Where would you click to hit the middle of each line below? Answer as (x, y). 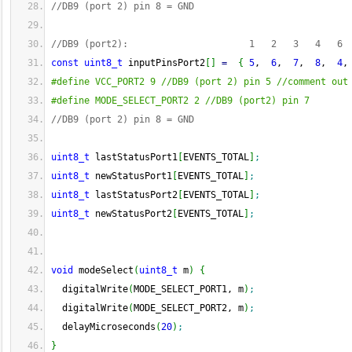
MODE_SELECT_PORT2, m (189, 308)
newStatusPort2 (131, 214)
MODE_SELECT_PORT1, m (189, 289)
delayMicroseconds (103, 327)
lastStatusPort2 (134, 195)
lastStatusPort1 (134, 157)
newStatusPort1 (131, 176)
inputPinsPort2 (164, 63)
